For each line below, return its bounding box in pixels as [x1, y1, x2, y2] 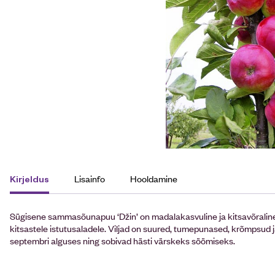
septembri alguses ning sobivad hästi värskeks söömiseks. [10, 233, 237, 247]
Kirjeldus [10, 173, 49, 184]
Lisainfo [74, 172, 105, 185]
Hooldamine [130, 172, 177, 185]
